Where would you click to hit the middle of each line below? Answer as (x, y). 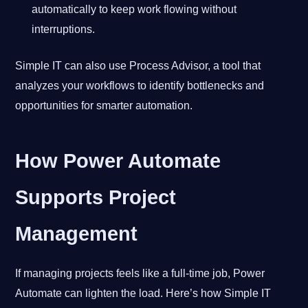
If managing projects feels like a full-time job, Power (140, 273)
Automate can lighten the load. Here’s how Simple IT (143, 293)
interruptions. (64, 29)
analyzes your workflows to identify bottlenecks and (140, 85)
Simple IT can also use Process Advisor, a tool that (138, 65)
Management (77, 233)
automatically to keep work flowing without (134, 9)
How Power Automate (118, 161)
